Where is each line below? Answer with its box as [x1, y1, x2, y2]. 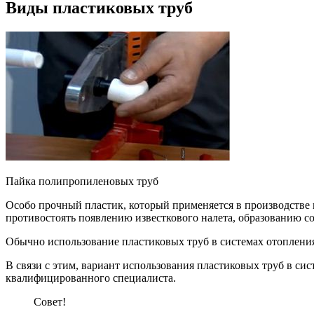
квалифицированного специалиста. [6, 271, 176, 284]
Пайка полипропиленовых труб [6, 175, 158, 187]
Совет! [34, 295, 66, 308]
